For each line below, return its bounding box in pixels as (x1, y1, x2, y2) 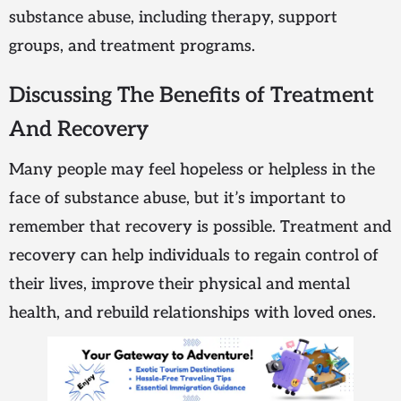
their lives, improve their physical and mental (9, 275, 350, 294)
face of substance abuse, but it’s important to (9, 189, 346, 209)
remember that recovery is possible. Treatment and (9, 218, 391, 237)
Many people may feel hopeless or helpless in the (9, 160, 375, 180)
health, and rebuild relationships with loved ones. (9, 303, 376, 323)
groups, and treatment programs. (9, 37, 255, 56)
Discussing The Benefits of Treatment (9, 82, 374, 109)
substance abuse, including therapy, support (9, 8, 337, 28)
